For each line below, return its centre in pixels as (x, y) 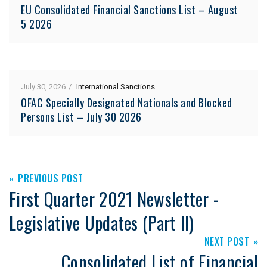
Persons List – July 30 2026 (81, 117)
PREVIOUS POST (51, 178)
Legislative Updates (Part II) (101, 223)
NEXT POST (226, 242)
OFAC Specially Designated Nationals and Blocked (127, 103)
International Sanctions (116, 87)
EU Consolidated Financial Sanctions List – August (130, 10)
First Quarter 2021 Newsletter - (114, 199)
